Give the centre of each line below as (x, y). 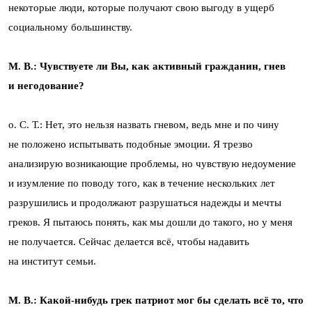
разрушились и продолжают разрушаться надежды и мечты (145, 202)
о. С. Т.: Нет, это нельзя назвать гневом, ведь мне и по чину (144, 124)
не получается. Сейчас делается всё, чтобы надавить (129, 241)
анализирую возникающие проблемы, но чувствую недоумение (152, 163)
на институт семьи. (52, 261)
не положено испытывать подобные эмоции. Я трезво (131, 144)
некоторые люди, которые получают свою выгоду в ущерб (141, 7)
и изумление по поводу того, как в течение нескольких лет (142, 183)
